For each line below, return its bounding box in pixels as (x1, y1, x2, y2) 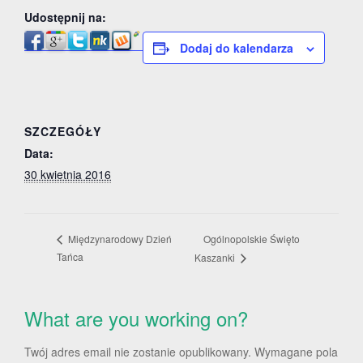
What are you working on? (24, 304, 248, 333)
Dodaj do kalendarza (180, 40, 293, 56)
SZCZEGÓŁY (24, 123, 101, 139)
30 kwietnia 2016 (24, 166, 111, 182)
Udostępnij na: (24, 9, 106, 25)
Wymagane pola (254, 344, 338, 361)
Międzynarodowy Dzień (66, 232, 172, 246)
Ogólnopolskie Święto (203, 231, 301, 246)
